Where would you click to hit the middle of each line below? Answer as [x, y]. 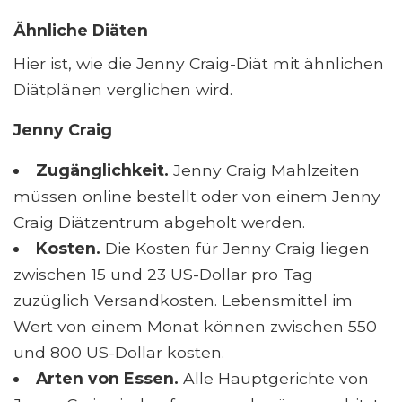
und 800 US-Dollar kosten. [119, 353]
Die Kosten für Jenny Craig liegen [237, 249]
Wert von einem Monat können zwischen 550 [195, 327]
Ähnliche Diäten [81, 31]
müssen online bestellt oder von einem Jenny [197, 197]
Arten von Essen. [109, 379]
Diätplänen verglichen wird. [123, 90]
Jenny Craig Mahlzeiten [264, 170]
